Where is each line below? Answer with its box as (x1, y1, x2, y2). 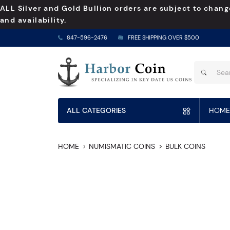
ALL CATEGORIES (67, 106, 126, 116)
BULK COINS (165, 142, 205, 151)
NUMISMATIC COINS (89, 142, 156, 151)
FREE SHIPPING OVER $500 (127, 34, 199, 41)
